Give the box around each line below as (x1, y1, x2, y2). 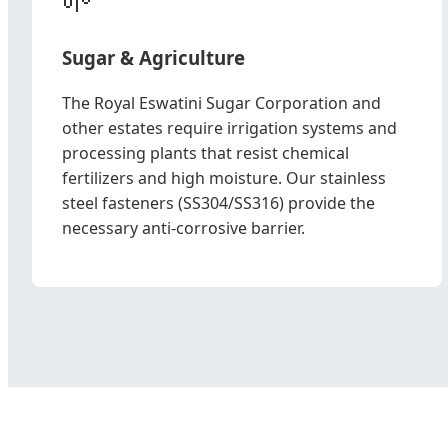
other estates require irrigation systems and (62, 117, 397, 139)
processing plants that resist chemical (62, 142, 349, 164)
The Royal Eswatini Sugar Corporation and (62, 92, 381, 114)
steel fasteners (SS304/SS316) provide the (62, 192, 375, 214)
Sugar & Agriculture (62, 45, 245, 71)
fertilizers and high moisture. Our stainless (62, 167, 386, 189)
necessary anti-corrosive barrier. (62, 217, 305, 239)
